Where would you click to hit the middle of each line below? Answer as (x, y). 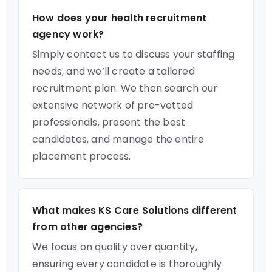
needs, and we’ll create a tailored (114, 71)
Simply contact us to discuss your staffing (134, 54)
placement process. (82, 156)
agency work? (68, 34)
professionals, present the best (109, 122)
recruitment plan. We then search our (125, 88)
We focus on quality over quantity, (115, 247)
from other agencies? (87, 227)
